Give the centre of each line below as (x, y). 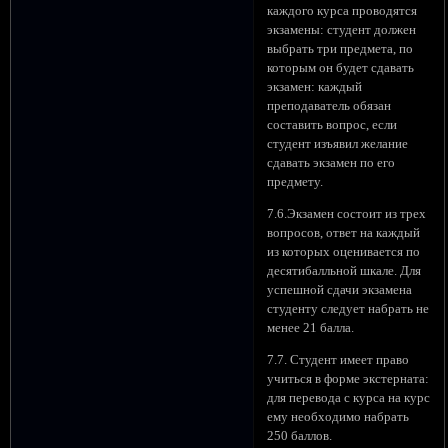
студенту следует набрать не (348, 308)
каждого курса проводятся (342, 11)
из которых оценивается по (344, 251)
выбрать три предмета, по (340, 49)
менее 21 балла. (311, 327)
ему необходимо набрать (338, 416)
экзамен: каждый (315, 87)
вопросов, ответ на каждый (344, 232)
